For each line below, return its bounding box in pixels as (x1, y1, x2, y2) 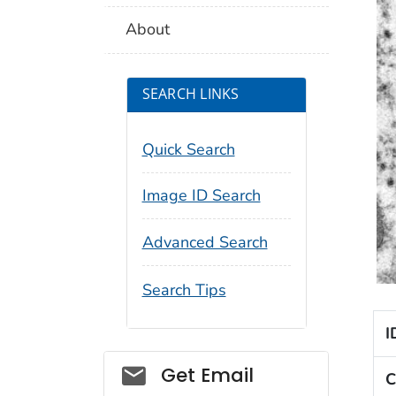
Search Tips (141, 278, 226, 301)
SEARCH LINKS (141, 84, 240, 104)
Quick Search (141, 138, 235, 160)
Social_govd (118, 357, 241, 384)
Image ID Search (141, 185, 261, 207)
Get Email (160, 362, 254, 388)
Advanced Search (141, 232, 268, 254)
